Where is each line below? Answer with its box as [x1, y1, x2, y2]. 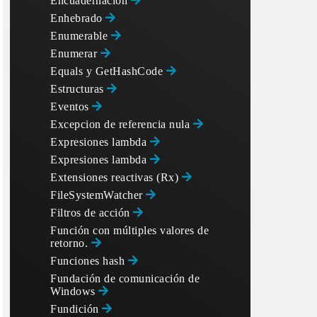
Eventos [50, 100, 92, 113]
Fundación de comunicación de [50, 272, 200, 284]
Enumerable [50, 30, 111, 42]
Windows [50, 285, 98, 297]
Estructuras [50, 83, 107, 95]
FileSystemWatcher [50, 189, 146, 201]
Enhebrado [50, 12, 105, 24]
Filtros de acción [50, 207, 133, 219]
